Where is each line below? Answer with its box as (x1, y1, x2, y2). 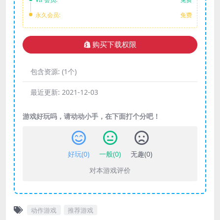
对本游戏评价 (89, 165, 131, 175)
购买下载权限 (92, 41, 137, 49)
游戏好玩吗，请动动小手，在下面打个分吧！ (23, 111, 160, 121)
